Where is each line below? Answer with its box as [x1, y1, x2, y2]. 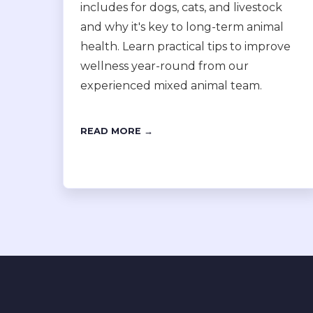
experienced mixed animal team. [80, 79, 262, 92]
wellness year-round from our [80, 59, 249, 73]
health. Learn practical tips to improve [80, 40, 291, 53]
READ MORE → [80, 126, 153, 136]
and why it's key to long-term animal [80, 20, 284, 34]
